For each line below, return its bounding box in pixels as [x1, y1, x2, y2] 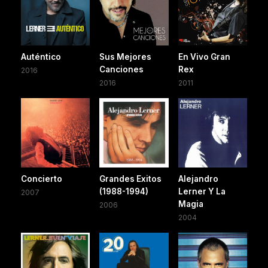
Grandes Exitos [99, 173, 162, 184]
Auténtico [21, 52, 61, 62]
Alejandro [178, 173, 218, 184]
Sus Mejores [99, 52, 152, 62]
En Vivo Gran [178, 52, 230, 62]
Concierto [21, 173, 62, 184]
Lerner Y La [178, 186, 226, 196]
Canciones [99, 65, 144, 75]
